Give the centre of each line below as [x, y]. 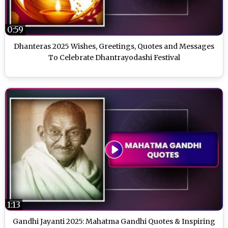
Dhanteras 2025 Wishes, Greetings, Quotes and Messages [114, 47]
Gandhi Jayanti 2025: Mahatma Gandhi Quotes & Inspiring [114, 221]
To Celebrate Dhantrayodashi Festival [114, 58]
